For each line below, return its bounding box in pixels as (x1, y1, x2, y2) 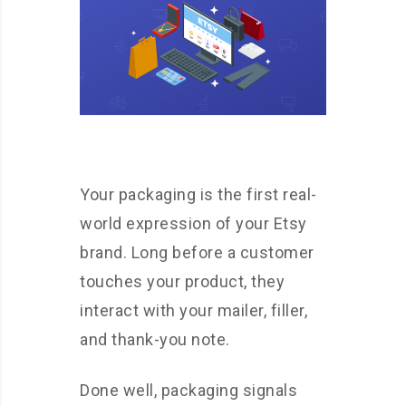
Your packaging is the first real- (80, 185, 317, 205)
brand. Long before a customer (80, 243, 314, 263)
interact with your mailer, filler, (80, 301, 307, 321)
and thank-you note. (80, 330, 230, 350)
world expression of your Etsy (80, 214, 307, 234)
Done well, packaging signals (80, 381, 297, 401)
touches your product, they (80, 272, 285, 292)
